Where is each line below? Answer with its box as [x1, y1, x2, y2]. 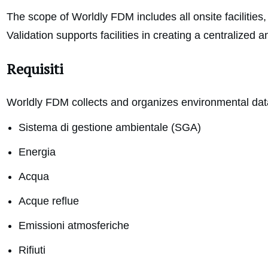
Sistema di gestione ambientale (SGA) [19, 121, 201, 134]
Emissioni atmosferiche [19, 220, 129, 232]
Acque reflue [19, 195, 79, 208]
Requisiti [7, 59, 63, 79]
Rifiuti [19, 244, 45, 257]
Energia [19, 146, 56, 159]
